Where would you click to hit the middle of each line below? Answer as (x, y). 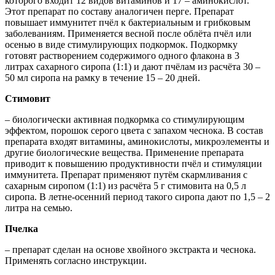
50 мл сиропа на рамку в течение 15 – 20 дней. (103, 78)
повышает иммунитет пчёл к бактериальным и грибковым (128, 23)
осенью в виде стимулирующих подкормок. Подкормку (121, 45)
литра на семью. (39, 208)
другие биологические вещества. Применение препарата (124, 153)
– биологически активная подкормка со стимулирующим (125, 120)
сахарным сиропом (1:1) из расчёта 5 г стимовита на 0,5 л (126, 186)
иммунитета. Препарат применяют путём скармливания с (126, 175)
